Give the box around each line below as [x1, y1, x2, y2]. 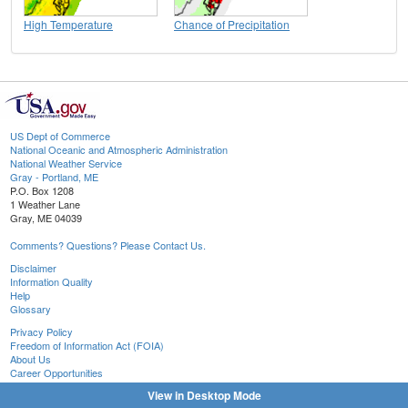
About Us [10, 351, 51, 366]
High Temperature [24, 15, 113, 32]
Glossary [10, 301, 51, 316]
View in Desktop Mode [147, 387, 261, 403]
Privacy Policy [10, 323, 73, 339]
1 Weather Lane [10, 196, 80, 211]
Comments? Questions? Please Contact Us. [10, 237, 206, 252]
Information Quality [10, 273, 93, 289]
